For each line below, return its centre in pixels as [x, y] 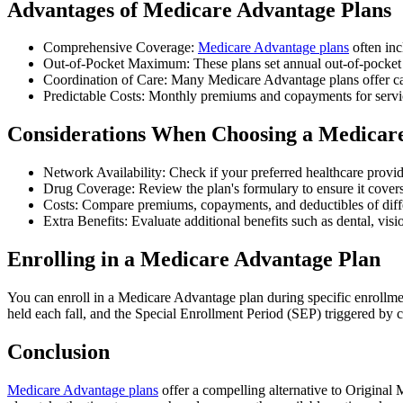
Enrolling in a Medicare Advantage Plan [194, 260]
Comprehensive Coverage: [121, 48]
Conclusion [58, 351]
